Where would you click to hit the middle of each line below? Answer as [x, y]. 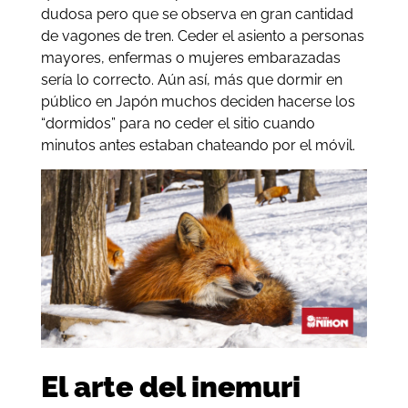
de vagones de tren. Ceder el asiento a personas [202, 36]
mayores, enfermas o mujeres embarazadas [190, 57]
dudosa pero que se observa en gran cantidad [197, 14]
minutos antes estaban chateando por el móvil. [198, 145]
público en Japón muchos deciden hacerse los [198, 101]
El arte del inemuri [170, 386]
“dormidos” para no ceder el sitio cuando [178, 123]
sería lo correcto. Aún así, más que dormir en [191, 79]
